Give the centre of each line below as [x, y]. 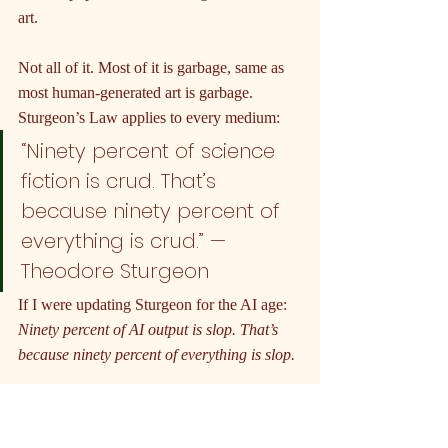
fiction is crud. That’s [121, 181]
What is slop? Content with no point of [142, 405]
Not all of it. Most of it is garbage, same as [153, 68]
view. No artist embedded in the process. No [159, 430]
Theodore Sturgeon [115, 271]
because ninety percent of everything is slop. [156, 355]
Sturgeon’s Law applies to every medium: [149, 118]
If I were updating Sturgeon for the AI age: [154, 305]
